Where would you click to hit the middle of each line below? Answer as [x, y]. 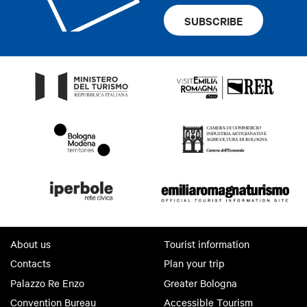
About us [30, 244]
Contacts [30, 263]
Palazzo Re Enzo [47, 283]
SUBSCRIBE [213, 20]
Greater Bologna [200, 283]
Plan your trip [194, 263]
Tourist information [207, 244]
